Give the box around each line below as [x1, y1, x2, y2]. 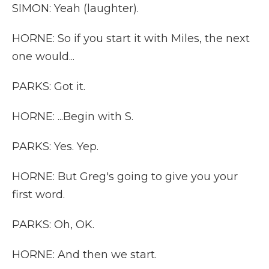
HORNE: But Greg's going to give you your [12, 170, 238, 183]
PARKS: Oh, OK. [12, 218, 94, 231]
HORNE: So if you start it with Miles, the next [12, 32, 250, 45]
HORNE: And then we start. [12, 248, 157, 261]
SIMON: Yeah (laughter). [12, 2, 139, 15]
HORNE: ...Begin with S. [12, 110, 133, 123]
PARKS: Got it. [12, 80, 85, 93]
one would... [12, 50, 74, 63]
